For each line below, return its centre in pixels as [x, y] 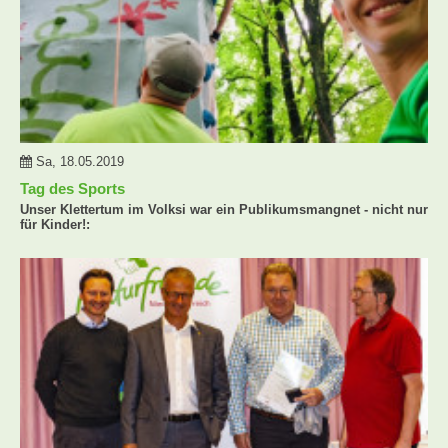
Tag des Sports [72, 188]
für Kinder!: [55, 224]
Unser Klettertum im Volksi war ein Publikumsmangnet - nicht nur [224, 209]
